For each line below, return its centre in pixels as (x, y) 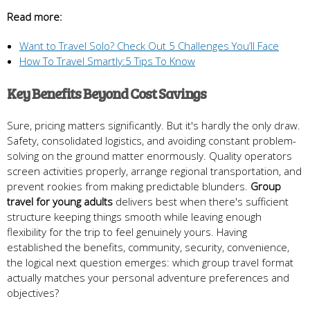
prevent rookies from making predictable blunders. (129, 186)
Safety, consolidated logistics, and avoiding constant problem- (152, 140)
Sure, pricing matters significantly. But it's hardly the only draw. (154, 125)
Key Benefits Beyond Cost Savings (107, 93)
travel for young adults (60, 201)
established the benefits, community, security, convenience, (148, 247)
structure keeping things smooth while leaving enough (134, 216)
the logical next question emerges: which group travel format (150, 262)
